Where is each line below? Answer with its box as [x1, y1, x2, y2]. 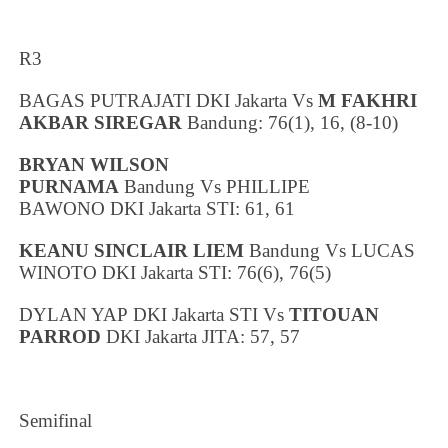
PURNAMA [19, 175, 120, 197]
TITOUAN [289, 303, 380, 325]
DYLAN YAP [19, 303, 134, 325]
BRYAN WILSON [19, 153, 170, 175]
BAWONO [19, 197, 111, 219]
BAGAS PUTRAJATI [19, 89, 197, 111]
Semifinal [19, 409, 93, 431]
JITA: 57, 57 [197, 325, 301, 347]
